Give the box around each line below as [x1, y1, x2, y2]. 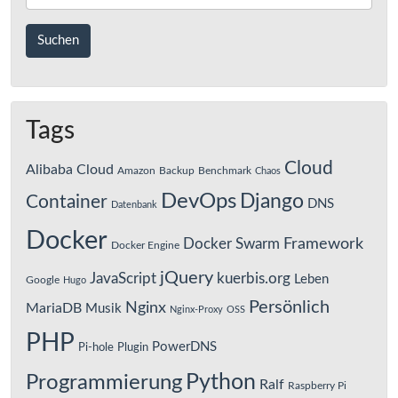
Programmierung [26, 372, 182, 394]
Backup [159, 165, 195, 177]
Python [186, 371, 256, 394]
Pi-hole [78, 341, 114, 354]
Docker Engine [111, 240, 179, 251]
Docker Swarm [183, 237, 280, 252]
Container [26, 193, 107, 212]
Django [240, 191, 304, 213]
